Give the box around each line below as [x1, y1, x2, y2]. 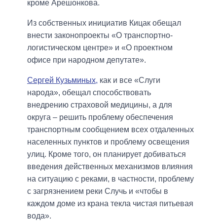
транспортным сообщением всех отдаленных [27, 125, 194, 134]
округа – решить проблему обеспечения [27, 113, 173, 122]
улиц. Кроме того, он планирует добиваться [27, 150, 186, 159]
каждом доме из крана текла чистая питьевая [27, 199, 193, 208]
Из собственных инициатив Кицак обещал [27, 19, 181, 28]
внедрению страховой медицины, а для [27, 101, 172, 110]
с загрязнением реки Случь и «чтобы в [27, 187, 168, 196]
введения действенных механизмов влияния [27, 162, 193, 171]
